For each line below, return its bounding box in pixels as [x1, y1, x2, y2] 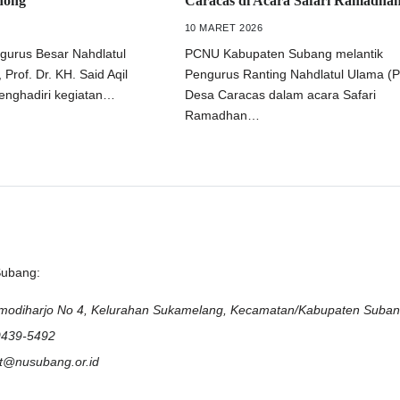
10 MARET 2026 [184, 22, 263, 33]
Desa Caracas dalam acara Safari [184, 87, 376, 102]
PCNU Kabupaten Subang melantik [184, 46, 383, 61]
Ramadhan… [184, 108, 260, 122]
